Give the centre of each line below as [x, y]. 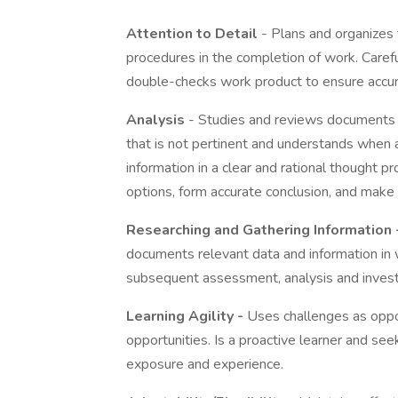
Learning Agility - [187, 316]
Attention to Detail [194, 34]
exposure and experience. [205, 364]
